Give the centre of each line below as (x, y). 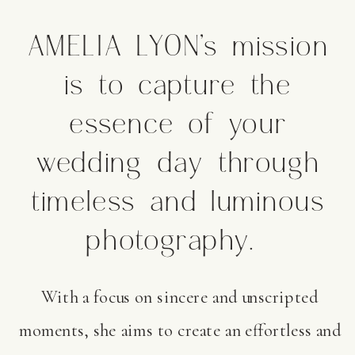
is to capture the (178, 87)
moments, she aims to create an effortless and (179, 331)
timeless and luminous (178, 203)
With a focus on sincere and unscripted (180, 298)
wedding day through (178, 164)
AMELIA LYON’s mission (178, 48)
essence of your (178, 126)
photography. (178, 242)
